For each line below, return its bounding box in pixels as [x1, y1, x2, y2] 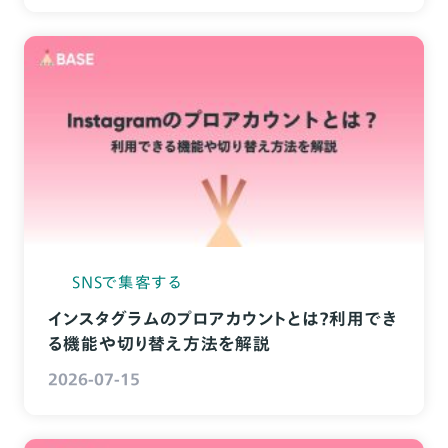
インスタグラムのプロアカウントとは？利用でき [47, 305, 397, 331]
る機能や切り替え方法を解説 [47, 330, 271, 356]
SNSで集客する [71, 269, 184, 294]
